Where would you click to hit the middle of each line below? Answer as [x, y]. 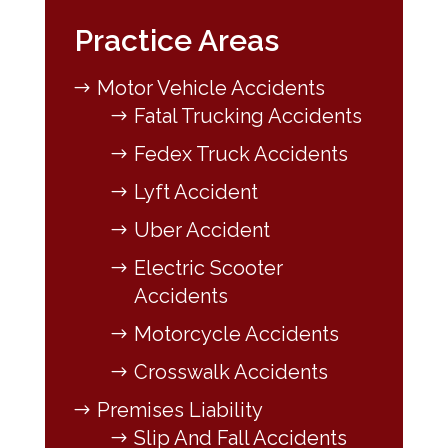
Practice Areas [176, 40]
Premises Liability [179, 409]
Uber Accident [201, 229]
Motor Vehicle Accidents [210, 87]
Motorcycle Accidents [236, 333]
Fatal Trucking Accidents [247, 115]
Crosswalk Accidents [230, 371]
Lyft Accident [195, 191]
